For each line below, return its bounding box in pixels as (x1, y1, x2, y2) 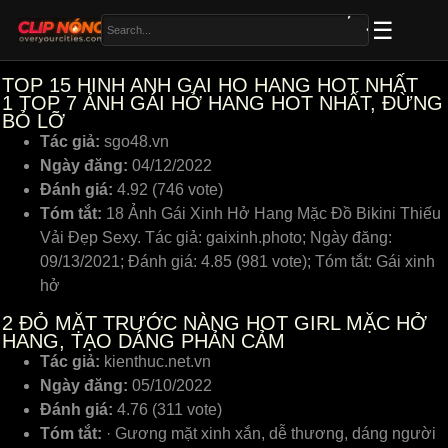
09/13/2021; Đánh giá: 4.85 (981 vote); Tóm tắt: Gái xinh (40, 253, 435, 270)
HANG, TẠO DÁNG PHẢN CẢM (2, 330, 285, 352)
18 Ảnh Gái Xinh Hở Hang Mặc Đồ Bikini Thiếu (102, 205, 441, 222)
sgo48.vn (100, 133, 169, 150)
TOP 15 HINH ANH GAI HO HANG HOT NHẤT (2, 74, 418, 96)
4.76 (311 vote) (117, 401, 222, 418)
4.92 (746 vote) (117, 181, 223, 198)
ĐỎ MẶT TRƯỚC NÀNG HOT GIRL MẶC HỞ (13, 312, 427, 334)
